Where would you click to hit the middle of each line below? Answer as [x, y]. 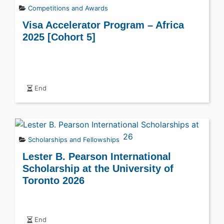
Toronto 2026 [53, 180]
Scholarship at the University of [98, 168]
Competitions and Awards [68, 8]
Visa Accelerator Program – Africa [103, 25]
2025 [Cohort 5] [59, 37]
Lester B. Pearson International [97, 156]
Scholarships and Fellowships [74, 139]
